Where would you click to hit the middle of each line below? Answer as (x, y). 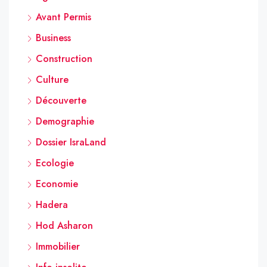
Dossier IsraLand (71, 142)
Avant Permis (63, 17)
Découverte (61, 100)
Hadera (52, 204)
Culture (52, 79)
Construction (64, 58)
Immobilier (58, 246)
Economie (57, 184)
